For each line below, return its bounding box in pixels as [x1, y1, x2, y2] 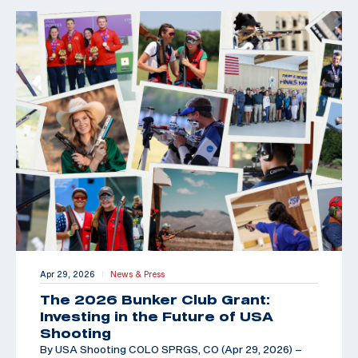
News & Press [110, 268, 165, 279]
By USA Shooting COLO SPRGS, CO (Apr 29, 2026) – [40, 342, 302, 356]
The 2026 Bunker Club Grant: [40, 292, 270, 307]
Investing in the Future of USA [40, 308, 273, 324]
